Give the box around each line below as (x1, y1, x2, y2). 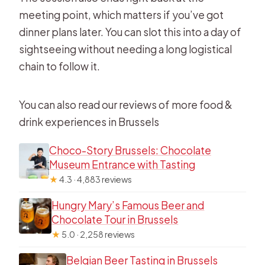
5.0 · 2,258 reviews (60, 228, 135, 240)
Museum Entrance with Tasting (49, 157, 195, 171)
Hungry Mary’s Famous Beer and (51, 198, 205, 212)
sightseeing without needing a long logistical (19, 42, 232, 56)
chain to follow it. (19, 59, 101, 73)
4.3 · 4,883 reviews (57, 173, 132, 185)
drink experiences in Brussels (19, 115, 160, 128)
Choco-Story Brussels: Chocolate (49, 143, 211, 157)
